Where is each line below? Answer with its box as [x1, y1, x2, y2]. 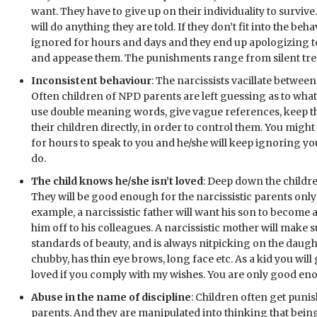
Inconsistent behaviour [31, 74, 151, 87]
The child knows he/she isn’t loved [31, 175, 203, 188]
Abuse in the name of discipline [31, 291, 191, 304]
